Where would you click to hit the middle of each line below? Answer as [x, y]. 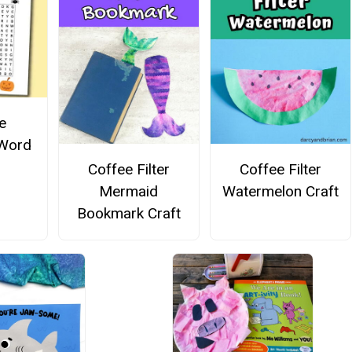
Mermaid [129, 192]
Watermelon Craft [281, 192]
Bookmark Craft [128, 214]
